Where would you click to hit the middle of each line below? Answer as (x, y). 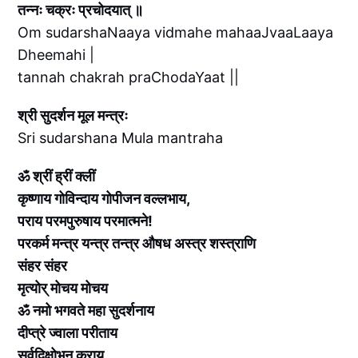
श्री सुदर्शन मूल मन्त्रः (73, 116)
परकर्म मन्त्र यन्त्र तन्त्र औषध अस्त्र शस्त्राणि (137, 244)
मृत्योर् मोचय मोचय (63, 288)
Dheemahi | (56, 55)
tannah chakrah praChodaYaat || (129, 78)
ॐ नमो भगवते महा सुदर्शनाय (86, 311)
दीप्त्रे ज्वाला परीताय (68, 333)
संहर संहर (43, 266)
